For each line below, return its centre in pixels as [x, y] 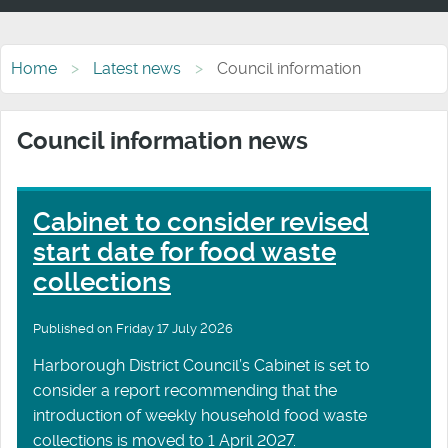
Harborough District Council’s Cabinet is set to [201, 366]
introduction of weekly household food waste [200, 416]
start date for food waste [184, 251]
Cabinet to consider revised [201, 221]
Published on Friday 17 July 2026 [133, 329]
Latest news [137, 68]
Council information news [162, 140]
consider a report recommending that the [185, 391]
